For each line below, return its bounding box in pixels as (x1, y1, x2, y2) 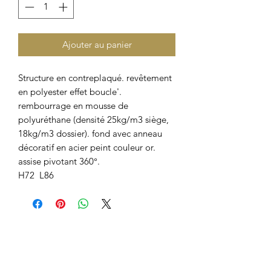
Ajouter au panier (62, 38, 132, 50)
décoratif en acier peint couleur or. (18, 141, 155, 153)
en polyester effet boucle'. (18, 85, 122, 97)
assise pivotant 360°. (18, 155, 100, 167)
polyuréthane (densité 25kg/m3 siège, (18, 113, 169, 125)
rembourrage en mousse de (18, 99, 128, 111)
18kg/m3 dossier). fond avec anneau (18, 127, 162, 139)
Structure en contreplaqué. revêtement (18, 71, 172, 83)
